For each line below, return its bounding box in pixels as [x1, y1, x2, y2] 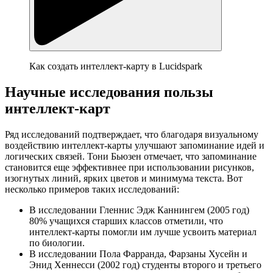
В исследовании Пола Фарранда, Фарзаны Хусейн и [29, 248, 247, 259]
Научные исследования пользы [5, 83, 213, 100]
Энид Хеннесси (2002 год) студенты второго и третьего [29, 259, 261, 270]
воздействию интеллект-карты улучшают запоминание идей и [5, 140, 264, 151]
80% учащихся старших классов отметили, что [29, 215, 223, 226]
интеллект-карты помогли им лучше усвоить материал [29, 226, 257, 237]
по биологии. [29, 237, 85, 248]
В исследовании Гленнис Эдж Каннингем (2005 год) [29, 204, 249, 215]
